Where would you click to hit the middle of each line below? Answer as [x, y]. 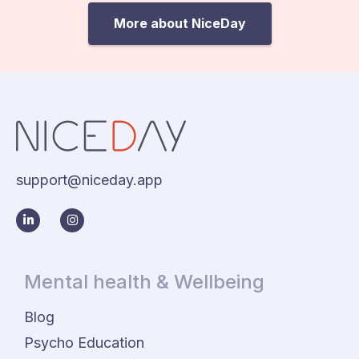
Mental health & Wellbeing [144, 281]
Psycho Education [84, 342]
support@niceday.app [89, 179]
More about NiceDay [179, 23]
